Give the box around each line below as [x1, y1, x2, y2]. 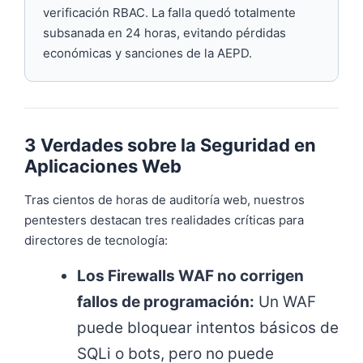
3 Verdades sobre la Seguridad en [24, 135, 316, 156]
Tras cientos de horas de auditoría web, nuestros [24, 192, 305, 207]
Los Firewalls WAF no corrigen [77, 267, 304, 285]
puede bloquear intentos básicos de [77, 318, 339, 337]
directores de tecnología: [24, 233, 168, 248]
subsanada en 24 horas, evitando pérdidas [43, 25, 286, 41]
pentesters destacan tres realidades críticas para [24, 212, 304, 228]
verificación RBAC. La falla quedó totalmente [43, 5, 296, 20]
